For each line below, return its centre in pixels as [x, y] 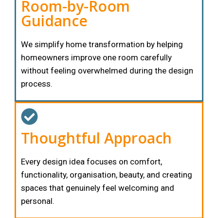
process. [37, 83]
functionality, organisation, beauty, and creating [107, 174]
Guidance [54, 20]
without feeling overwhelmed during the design [107, 70]
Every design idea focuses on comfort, [91, 161]
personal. [38, 201]
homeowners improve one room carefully [96, 57]
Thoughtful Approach [96, 138]
